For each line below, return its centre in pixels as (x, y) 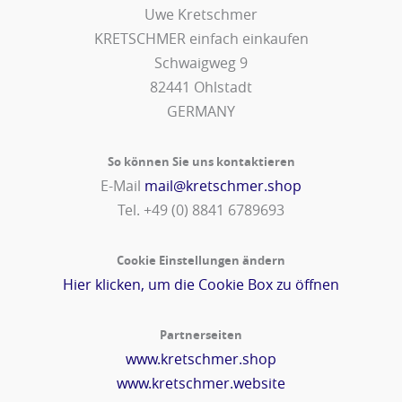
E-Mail (122, 186)
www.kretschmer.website (201, 384)
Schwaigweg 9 (201, 63)
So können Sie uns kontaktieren (201, 162)
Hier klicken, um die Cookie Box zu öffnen (201, 285)
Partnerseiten (201, 335)
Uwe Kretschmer (201, 15)
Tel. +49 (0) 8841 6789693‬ (201, 210)
